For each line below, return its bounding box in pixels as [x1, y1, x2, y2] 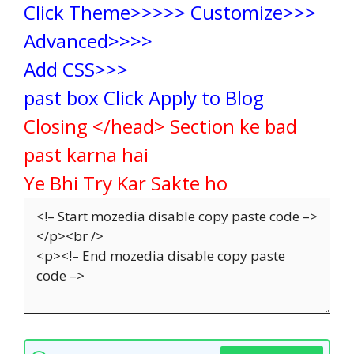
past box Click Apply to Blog [24, 85, 264, 111]
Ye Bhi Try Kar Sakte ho [24, 170, 232, 196]
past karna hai [24, 141, 149, 168]
